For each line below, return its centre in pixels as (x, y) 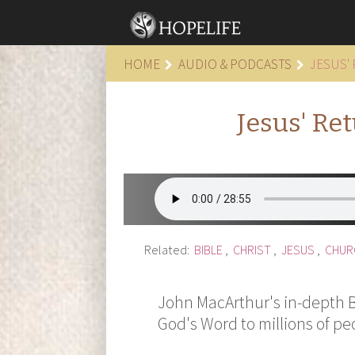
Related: (168, 250)
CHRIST (252, 250)
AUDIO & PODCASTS (235, 64)
